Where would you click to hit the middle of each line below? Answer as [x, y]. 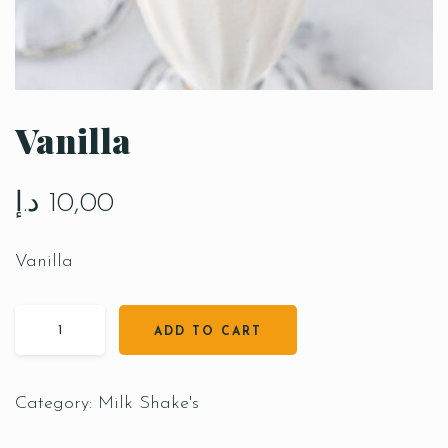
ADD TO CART [208, 332]
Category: [56, 403]
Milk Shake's [148, 403]
